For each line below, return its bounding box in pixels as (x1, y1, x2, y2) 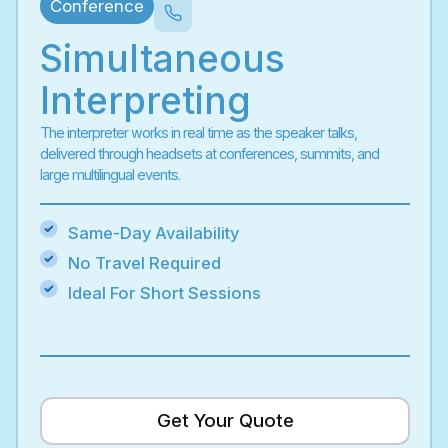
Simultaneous (40, 36, 285, 82)
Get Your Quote (156, 409, 294, 433)
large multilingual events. (40, 166, 180, 184)
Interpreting (40, 78, 251, 124)
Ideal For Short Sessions (67, 283, 261, 304)
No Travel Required (67, 253, 221, 274)
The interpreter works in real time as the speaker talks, (40, 124, 357, 142)
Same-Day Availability (67, 223, 239, 244)
